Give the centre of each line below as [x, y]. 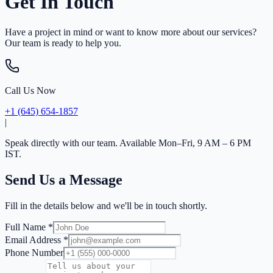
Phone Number [34, 252]
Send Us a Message [64, 179]
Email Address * [37, 239]
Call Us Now [30, 90]
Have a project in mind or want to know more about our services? [131, 32]
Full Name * [29, 227]
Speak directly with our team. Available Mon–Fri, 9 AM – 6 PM [128, 143]
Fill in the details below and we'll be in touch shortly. [106, 205]
